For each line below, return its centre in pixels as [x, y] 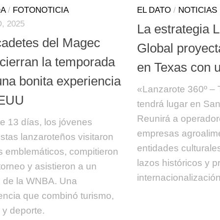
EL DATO [154, 10]
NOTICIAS [198, 10]
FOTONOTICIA [41, 10]
